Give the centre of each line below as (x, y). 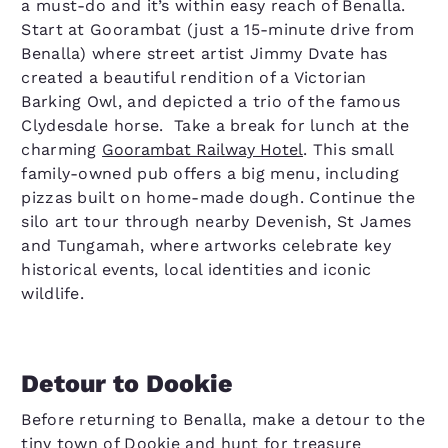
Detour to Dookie (127, 383)
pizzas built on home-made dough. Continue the (218, 197)
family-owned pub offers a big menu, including (210, 173)
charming (62, 149)
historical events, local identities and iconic (196, 269)
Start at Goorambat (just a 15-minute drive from (218, 29)
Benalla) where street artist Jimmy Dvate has (204, 53)
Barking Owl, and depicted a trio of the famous (211, 101)
